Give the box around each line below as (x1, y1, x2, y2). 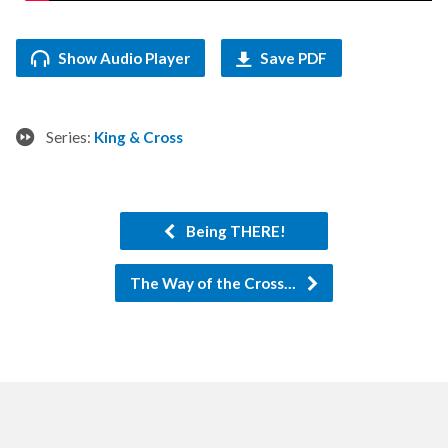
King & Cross (93, 127, 183, 146)
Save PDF (256, 48, 327, 67)
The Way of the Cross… (130, 273, 299, 292)
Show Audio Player (54, 48, 190, 67)
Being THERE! (182, 221, 286, 240)
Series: (45, 127, 94, 146)
